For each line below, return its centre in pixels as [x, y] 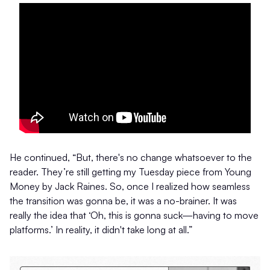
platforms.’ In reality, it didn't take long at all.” [101, 230]
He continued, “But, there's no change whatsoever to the [131, 157]
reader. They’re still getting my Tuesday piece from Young [130, 172]
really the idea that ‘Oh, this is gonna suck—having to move [134, 215]
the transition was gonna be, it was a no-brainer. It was [123, 201]
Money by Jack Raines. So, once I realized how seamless [130, 186]
